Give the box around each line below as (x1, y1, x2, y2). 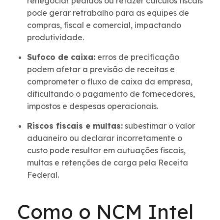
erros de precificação (95, 52, 179, 62)
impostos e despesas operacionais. (27, 101, 158, 111)
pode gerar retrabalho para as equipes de (27, 8, 189, 18)
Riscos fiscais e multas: (27, 121, 123, 131)
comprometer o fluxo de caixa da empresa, (27, 77, 192, 87)
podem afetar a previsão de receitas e (27, 64, 175, 75)
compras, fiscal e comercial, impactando (27, 20, 181, 30)
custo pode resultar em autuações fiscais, (27, 145, 186, 156)
